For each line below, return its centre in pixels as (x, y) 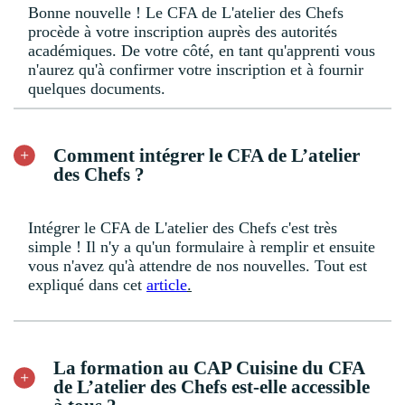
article (167, 284)
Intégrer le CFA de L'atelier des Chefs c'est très (183, 227)
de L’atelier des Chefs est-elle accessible (212, 386)
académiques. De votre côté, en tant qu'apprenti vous (202, 50)
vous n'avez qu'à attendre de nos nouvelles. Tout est (198, 265)
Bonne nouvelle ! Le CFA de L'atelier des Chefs (186, 12)
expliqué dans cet (87, 284)
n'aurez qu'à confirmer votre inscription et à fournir (196, 69)
